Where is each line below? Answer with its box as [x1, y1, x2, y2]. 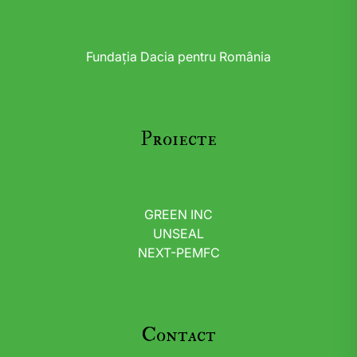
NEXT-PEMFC [137, 245, 220, 261]
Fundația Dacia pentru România [86, 49, 271, 65]
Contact [141, 322, 216, 348]
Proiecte [140, 126, 217, 152]
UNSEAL [153, 226, 204, 242]
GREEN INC [144, 206, 213, 223]
